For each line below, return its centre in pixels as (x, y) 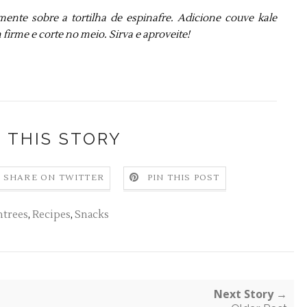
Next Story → (250, 294)
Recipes (51, 214)
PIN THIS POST (184, 177)
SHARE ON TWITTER (53, 177)
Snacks (91, 214)
